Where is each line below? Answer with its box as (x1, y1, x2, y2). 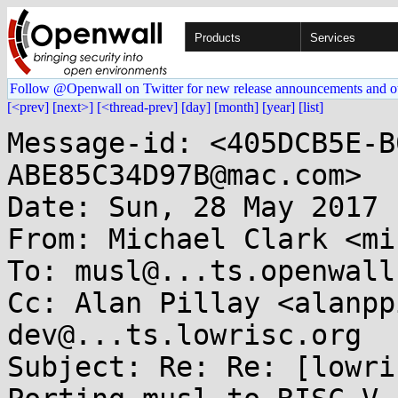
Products (195, 31, 241, 44)
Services (310, 31, 355, 44)
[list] (298, 99, 323, 115)
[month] (214, 99, 259, 115)
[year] (262, 99, 295, 115)
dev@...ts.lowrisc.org (7, 319, 362, 351)
